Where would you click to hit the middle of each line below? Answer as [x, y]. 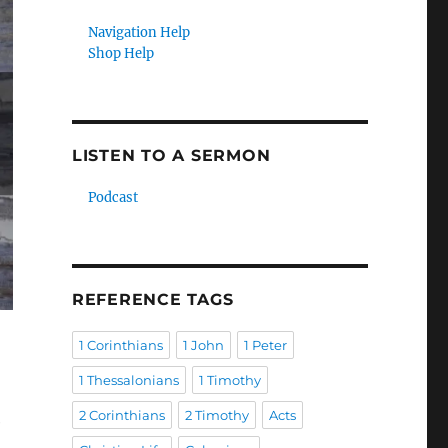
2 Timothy [216, 415]
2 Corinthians [121, 415]
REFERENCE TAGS [152, 299]
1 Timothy [229, 380]
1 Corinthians [120, 345]
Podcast [113, 197]
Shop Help [121, 53]
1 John [203, 345]
